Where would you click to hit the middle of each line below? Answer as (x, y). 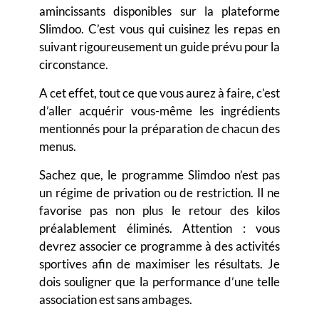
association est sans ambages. (116, 300)
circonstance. (74, 65)
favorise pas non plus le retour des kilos (159, 211)
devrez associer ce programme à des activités (159, 246)
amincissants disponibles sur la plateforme (159, 11)
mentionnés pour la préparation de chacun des (159, 129)
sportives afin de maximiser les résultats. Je (159, 264)
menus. (58, 147)
